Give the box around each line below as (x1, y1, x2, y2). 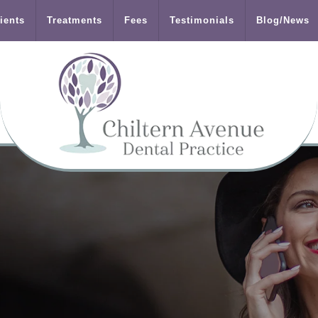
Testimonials (170, 15, 234, 26)
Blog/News (256, 15, 309, 26)
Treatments (47, 15, 102, 26)
